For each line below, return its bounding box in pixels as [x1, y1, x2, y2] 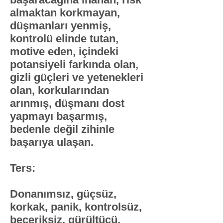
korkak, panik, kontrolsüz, [10, 201, 142, 213]
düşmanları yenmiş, [10, 19, 111, 32]
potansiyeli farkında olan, [10, 58, 138, 71]
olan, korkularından [10, 84, 109, 97]
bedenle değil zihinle [10, 123, 114, 135]
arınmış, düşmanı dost [10, 97, 124, 110]
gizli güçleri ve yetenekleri [10, 71, 143, 84]
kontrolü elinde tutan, [10, 32, 118, 45]
